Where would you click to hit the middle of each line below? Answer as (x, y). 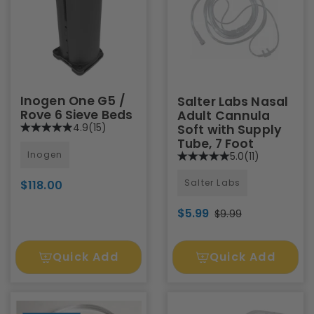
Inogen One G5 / (73, 101)
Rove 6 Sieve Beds (77, 115)
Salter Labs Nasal (233, 101)
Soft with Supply (230, 129)
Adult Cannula (224, 115)
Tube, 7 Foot (216, 143)
